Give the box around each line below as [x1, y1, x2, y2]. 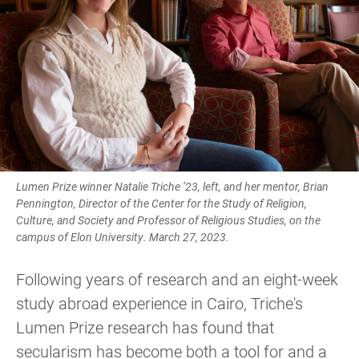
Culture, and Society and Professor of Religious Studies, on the [16, 212, 321, 228]
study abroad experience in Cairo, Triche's [16, 292, 303, 314]
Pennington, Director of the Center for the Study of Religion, [16, 196, 307, 212]
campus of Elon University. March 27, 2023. [16, 229, 229, 245]
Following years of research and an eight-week [16, 268, 338, 290]
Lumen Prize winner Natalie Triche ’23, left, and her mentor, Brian [16, 179, 329, 195]
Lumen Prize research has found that [16, 317, 274, 338]
